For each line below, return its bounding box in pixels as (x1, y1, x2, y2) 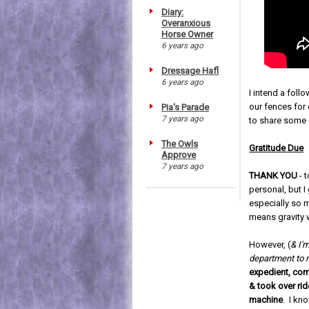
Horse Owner (161, 28, 213, 39)
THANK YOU (249, 170, 298, 181)
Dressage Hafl (161, 65, 219, 76)
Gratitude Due (249, 143, 304, 153)
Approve (161, 149, 196, 160)
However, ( (249, 239, 291, 250)
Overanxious (161, 17, 210, 28)
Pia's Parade (161, 101, 209, 112)
